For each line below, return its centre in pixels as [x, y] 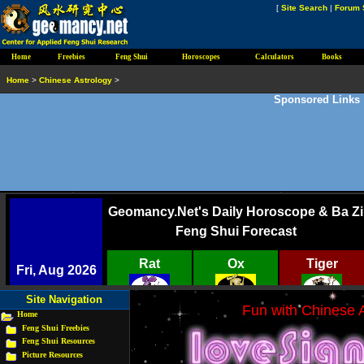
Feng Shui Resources [58, 341]
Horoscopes [201, 57]
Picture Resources [52, 354]
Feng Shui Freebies [56, 327]
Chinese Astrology [76, 80]
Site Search [304, 8]
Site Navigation [65, 300]
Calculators [274, 57]
